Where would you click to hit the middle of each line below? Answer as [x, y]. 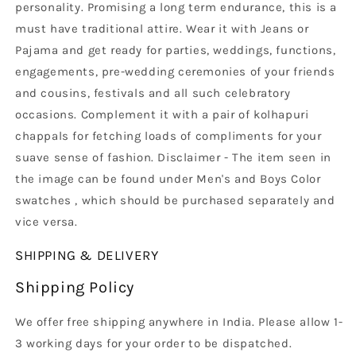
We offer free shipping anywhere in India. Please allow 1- [179, 321]
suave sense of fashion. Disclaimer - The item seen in [173, 158]
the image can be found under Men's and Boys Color [168, 179]
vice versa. [46, 222]
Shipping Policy [75, 288]
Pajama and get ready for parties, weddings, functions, [176, 50]
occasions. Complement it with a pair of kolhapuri [162, 115]
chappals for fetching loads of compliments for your [168, 136]
